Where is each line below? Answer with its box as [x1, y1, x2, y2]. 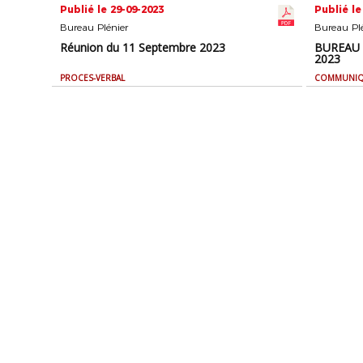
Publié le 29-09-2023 [60, 3, 164, 16]
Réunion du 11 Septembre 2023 [60, 40, 226, 56]
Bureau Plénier [60, 21, 129, 34]
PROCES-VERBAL [60, 72, 126, 84]
